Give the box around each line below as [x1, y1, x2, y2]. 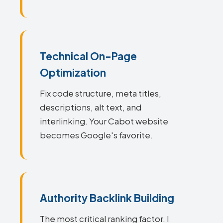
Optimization [40, 66, 106, 79]
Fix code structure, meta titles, [40, 88, 161, 99]
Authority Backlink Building [40, 191, 174, 205]
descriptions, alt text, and [40, 102, 141, 112]
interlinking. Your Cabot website [40, 116, 168, 126]
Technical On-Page [40, 49, 137, 63]
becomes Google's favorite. [40, 130, 153, 140]
